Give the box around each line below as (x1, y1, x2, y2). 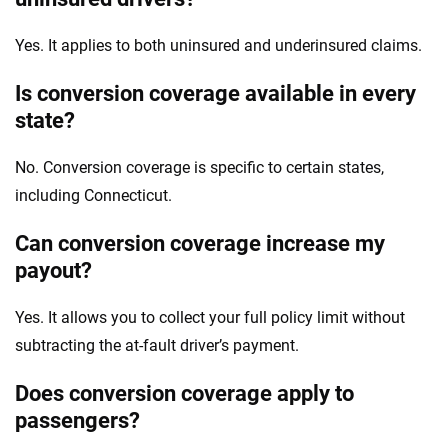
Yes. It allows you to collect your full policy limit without (15, 307, 405, 327)
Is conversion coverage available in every (15, 80, 416, 106)
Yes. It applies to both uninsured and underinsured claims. (15, 35, 422, 55)
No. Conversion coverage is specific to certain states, (15, 157, 384, 177)
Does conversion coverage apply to (15, 380, 354, 406)
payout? (15, 257, 92, 283)
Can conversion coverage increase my (15, 230, 385, 256)
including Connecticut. (15, 185, 172, 205)
